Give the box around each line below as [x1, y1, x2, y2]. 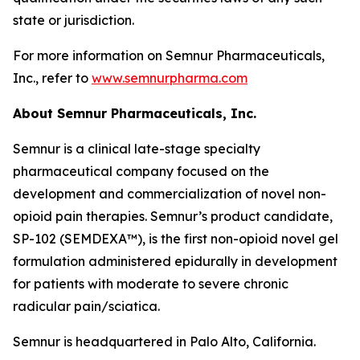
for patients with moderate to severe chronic [13, 276, 288, 292]
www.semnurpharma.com [92, 70, 247, 86]
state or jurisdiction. [13, 12, 134, 28]
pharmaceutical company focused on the [13, 163, 269, 179]
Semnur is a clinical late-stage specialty [13, 141, 260, 157]
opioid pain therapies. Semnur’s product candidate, [13, 208, 333, 224]
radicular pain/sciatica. [13, 298, 160, 314]
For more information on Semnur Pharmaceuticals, [13, 47, 325, 63]
